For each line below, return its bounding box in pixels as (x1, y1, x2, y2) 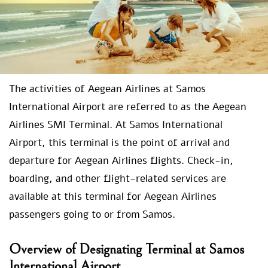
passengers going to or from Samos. (9, 208, 175, 222)
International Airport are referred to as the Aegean (9, 100, 246, 114)
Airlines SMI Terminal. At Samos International (9, 118, 223, 132)
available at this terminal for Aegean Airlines (9, 190, 217, 204)
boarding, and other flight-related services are (9, 172, 226, 186)
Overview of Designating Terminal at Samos (9, 240, 244, 258)
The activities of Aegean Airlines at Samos (9, 82, 206, 96)
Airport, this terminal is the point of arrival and (9, 136, 230, 150)
